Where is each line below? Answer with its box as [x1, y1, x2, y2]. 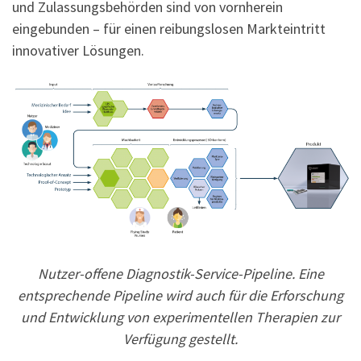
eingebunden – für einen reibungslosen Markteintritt [12, 19, 326, 39]
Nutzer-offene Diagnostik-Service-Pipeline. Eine [37, 263, 324, 283]
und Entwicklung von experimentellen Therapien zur [21, 307, 340, 326]
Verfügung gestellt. [123, 329, 238, 348]
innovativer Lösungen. [12, 41, 144, 60]
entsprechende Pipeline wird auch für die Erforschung [18, 285, 343, 305]
